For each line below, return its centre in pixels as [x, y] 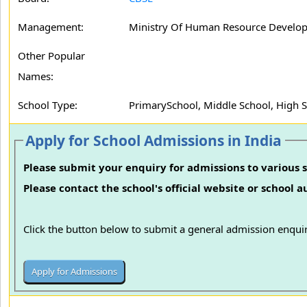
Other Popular [51, 56]
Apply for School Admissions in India [154, 140]
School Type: [48, 105]
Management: [51, 27]
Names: [36, 76]
